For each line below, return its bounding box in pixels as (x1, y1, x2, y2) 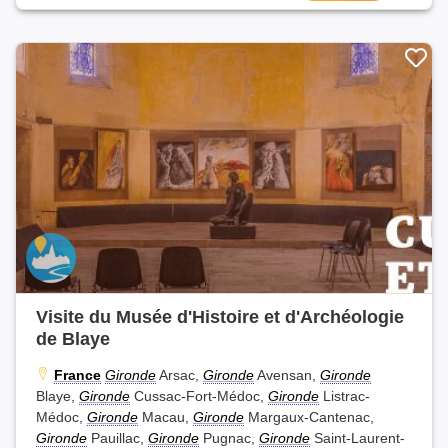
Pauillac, (87, 429, 148, 446)
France (54, 366, 101, 383)
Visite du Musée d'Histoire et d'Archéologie (36, 305, 404, 327)
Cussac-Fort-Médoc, (130, 387, 268, 404)
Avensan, (254, 366, 320, 383)
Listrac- (319, 387, 370, 404)
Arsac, (156, 366, 203, 383)
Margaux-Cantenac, (244, 408, 374, 425)
